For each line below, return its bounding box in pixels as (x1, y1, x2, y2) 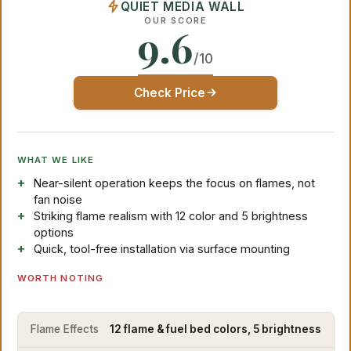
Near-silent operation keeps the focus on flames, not (34, 175, 316, 190)
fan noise (34, 192, 83, 206)
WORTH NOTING (16, 272, 104, 284)
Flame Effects (30, 323, 99, 336)
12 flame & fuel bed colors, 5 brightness (109, 323, 321, 336)
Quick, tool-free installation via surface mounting (34, 241, 291, 255)
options (34, 225, 74, 239)
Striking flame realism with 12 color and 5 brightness (34, 208, 309, 223)
